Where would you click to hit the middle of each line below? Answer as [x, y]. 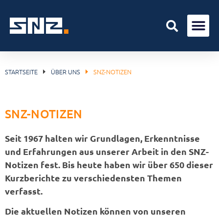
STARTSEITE [21, 72]
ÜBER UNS [66, 72]
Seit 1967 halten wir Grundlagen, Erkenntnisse [102, 138]
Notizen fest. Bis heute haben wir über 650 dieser [109, 164]
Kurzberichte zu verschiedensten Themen [93, 178]
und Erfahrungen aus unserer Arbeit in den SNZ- [107, 151]
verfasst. [24, 191]
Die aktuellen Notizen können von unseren [95, 211]
